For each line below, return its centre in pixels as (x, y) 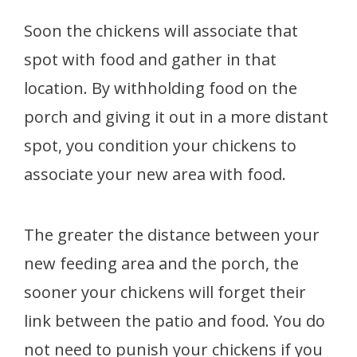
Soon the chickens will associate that (161, 30)
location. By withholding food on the (161, 88)
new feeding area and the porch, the (161, 263)
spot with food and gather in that (150, 59)
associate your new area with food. (159, 174)
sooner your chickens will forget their (165, 292)
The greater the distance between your (172, 234)
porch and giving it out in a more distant (176, 116)
